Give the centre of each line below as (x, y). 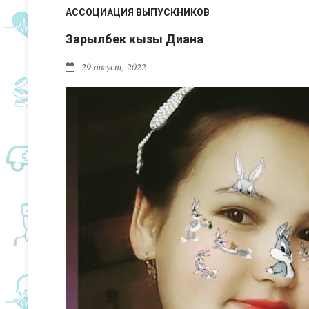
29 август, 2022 (114, 66)
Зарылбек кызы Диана (134, 39)
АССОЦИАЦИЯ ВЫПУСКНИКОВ (138, 12)
